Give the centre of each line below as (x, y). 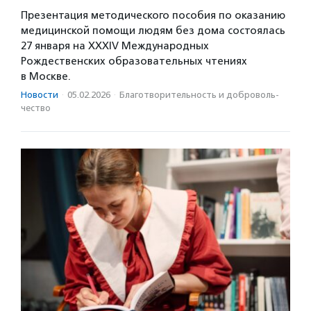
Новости (40, 95)
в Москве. (46, 77)
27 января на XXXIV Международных (115, 46)
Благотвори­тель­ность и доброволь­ (199, 95)
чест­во (36, 108)
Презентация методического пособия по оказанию (153, 16)
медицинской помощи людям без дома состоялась (153, 31)
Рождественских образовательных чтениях (134, 61)
